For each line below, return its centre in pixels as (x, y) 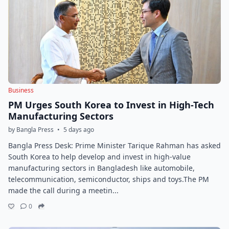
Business (21, 90)
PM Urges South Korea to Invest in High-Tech (111, 105)
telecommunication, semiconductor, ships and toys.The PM (109, 179)
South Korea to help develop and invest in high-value (99, 157)
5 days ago (79, 130)
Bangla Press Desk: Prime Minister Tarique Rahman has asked (114, 145)
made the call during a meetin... (63, 190)
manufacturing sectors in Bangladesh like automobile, (101, 168)
